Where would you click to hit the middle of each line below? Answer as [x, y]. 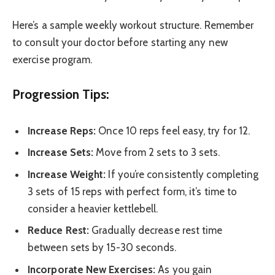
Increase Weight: [67, 174]
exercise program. [52, 60]
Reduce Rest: [59, 230]
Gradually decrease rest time [156, 230]
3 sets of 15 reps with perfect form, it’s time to [133, 191]
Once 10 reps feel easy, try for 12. [173, 130]
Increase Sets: [61, 153]
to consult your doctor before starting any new [120, 43]
